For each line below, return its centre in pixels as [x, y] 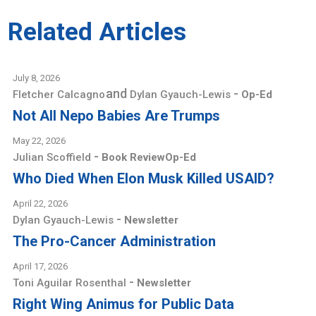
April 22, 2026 [41, 203]
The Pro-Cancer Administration [115, 241]
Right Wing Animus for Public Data [124, 304]
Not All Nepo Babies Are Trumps [117, 116]
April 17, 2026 [41, 266]
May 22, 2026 [39, 141]
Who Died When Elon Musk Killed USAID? [144, 178]
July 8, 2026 [37, 78]
